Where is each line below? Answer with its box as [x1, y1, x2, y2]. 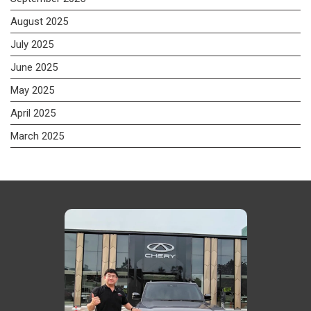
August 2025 [10, 15, 68, 28]
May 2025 [10, 83, 54, 96]
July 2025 [10, 37, 53, 51]
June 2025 [10, 60, 58, 74]
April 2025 [10, 106, 56, 119]
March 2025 [10, 129, 64, 142]
